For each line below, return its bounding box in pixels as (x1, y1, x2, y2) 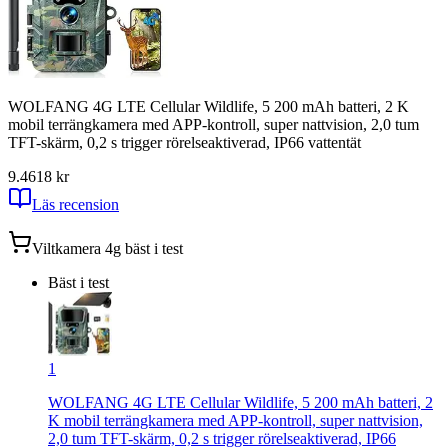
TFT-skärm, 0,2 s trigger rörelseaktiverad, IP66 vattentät (8, 133, 361, 151)
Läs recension (32, 195, 119, 213)
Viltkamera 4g (32, 239, 121, 257)
